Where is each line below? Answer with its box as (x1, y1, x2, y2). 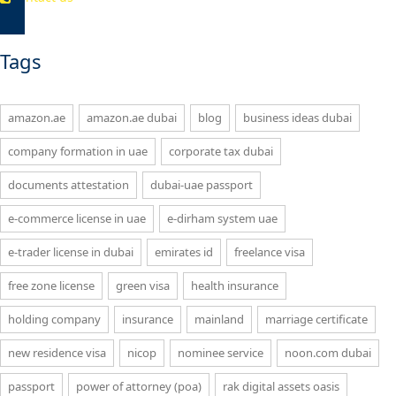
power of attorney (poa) (76, 377, 202, 394)
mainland (194, 310, 244, 327)
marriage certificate (265, 310, 368, 327)
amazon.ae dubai (87, 109, 177, 126)
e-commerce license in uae (8, 209, 146, 226)
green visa (116, 277, 170, 293)
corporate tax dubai (169, 142, 273, 159)
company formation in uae (8, 142, 148, 159)
